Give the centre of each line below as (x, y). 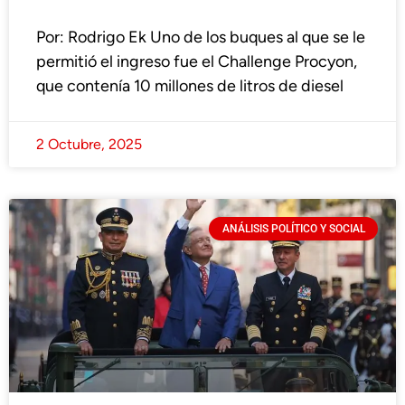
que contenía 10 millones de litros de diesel (190, 86)
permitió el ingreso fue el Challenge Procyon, (197, 62)
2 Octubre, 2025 (89, 145)
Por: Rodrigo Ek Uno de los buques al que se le (201, 38)
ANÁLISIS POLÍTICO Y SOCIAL (293, 229)
